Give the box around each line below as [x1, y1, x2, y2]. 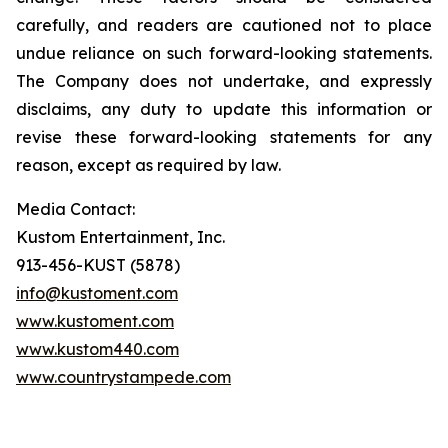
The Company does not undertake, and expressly [16, 71, 432, 91]
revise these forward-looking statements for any [16, 127, 432, 147]
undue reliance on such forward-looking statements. [16, 43, 432, 63]
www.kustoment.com [16, 311, 174, 331]
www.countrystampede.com [16, 367, 231, 387]
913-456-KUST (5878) [16, 255, 180, 275]
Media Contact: [16, 199, 135, 219]
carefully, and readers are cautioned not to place [16, 15, 432, 35]
